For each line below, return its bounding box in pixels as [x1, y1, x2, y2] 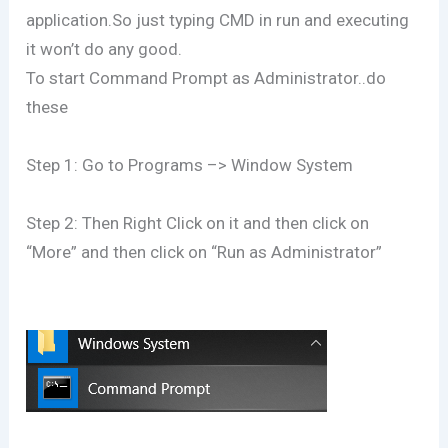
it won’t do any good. [26, 38, 183, 59]
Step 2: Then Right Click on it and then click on [26, 212, 370, 233]
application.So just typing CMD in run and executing [26, 9, 410, 30]
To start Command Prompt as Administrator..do [26, 67, 387, 88]
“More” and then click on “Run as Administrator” [26, 241, 383, 262]
